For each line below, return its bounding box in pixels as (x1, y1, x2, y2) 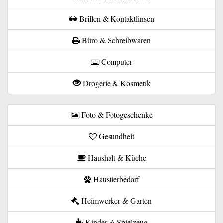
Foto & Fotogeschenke (79, 109, 153, 120)
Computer (99, 56, 132, 67)
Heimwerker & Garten (79, 195, 152, 206)
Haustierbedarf (91, 173, 139, 184)
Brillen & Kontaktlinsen (77, 13, 154, 24)
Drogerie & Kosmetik (80, 77, 151, 88)
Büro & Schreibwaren (80, 34, 151, 45)
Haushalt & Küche (85, 152, 146, 163)
